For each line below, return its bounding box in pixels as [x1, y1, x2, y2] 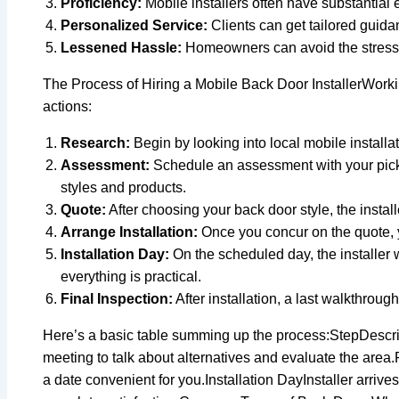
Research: [61, 134, 130, 151]
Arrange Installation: [61, 224, 198, 240]
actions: [43, 98, 92, 114]
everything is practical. [61, 268, 201, 284]
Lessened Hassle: [61, 39, 182, 55]
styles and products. [61, 179, 186, 195]
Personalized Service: [61, 17, 208, 33]
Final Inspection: [61, 290, 173, 306]
